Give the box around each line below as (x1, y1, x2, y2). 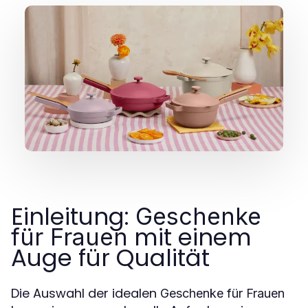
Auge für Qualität (11, 241, 210, 274)
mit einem (128, 220, 252, 254)
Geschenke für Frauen (160, 285, 285, 300)
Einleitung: (11, 199, 135, 233)
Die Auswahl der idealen (11, 284, 160, 302)
